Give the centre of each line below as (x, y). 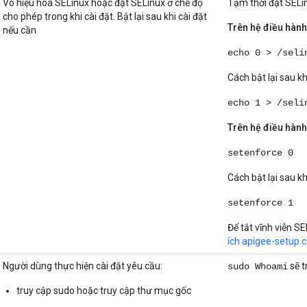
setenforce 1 (260, 203)
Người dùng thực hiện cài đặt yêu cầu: (83, 266)
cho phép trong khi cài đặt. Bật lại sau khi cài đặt (105, 17)
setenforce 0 (260, 153)
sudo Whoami (258, 267)
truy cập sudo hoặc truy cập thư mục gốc (104, 291)
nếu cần (20, 30)
